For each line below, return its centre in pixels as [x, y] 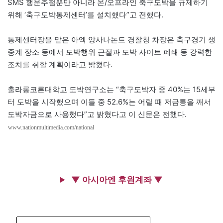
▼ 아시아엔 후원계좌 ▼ [116, 179]
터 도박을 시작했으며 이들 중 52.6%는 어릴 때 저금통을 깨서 [109, 102]
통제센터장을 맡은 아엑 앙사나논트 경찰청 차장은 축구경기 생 [111, 39]
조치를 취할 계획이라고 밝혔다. [60, 64]
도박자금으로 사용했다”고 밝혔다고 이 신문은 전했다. [97, 114]
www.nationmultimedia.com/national [51, 127]
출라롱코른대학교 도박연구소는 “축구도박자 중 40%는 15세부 [111, 89]
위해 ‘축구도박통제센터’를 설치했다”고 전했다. [85, 14]
